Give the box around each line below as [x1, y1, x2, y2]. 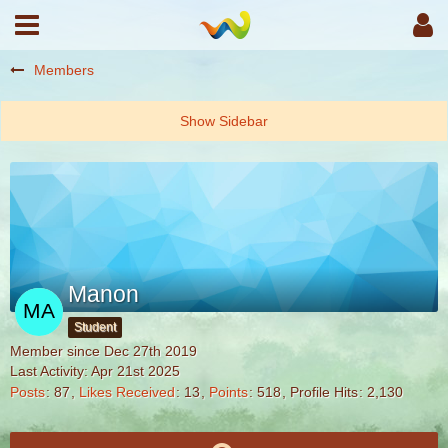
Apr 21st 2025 [91, 363, 180, 379]
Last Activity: [10, 363, 91, 379]
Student [74, 320, 116, 334]
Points [209, 384, 248, 401]
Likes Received [79, 384, 175, 401]
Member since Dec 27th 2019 [10, 343, 197, 359]
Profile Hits [290, 384, 358, 401]
